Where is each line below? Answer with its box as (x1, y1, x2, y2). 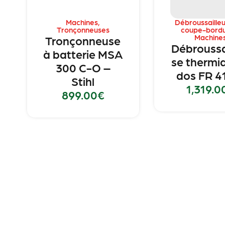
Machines (66, 18, 98, 27)
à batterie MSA (43, 47, 123, 61)
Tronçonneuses (56, 25, 109, 35)
